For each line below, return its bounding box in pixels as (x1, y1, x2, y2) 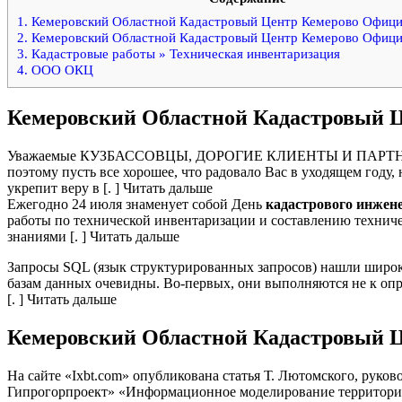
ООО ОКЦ (28, 61, 93, 77)
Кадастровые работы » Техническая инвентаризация (28, 45, 340, 61)
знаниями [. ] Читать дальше (7, 228, 179, 244)
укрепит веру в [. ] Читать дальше (7, 179, 213, 196)
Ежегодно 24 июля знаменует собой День (7, 196, 266, 212)
